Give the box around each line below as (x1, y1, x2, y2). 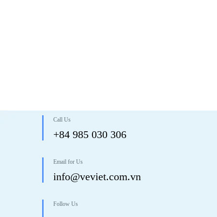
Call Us (53, 116, 71, 124)
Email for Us (53, 158, 83, 166)
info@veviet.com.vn (53, 170, 141, 183)
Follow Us (53, 201, 78, 208)
